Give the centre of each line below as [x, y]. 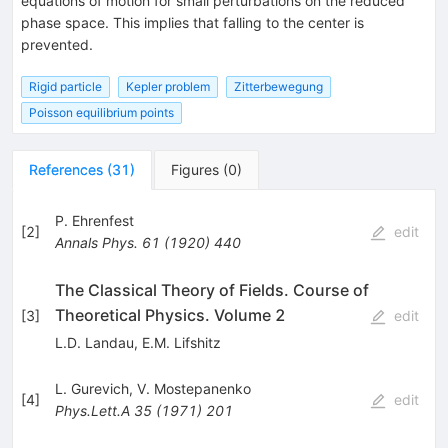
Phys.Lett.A [92, 411]
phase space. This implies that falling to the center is [192, 22]
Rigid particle [65, 86]
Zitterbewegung [278, 86]
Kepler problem [168, 86]
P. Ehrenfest [94, 221]
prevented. [57, 44]
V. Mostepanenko [193, 389]
